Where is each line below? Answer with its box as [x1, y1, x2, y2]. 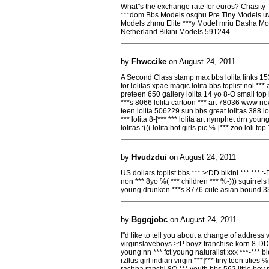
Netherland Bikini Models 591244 [121, 28, 230, 36]
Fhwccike [131, 56, 166, 66]
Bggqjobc [131, 214, 168, 224]
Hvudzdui [131, 153, 167, 162]
